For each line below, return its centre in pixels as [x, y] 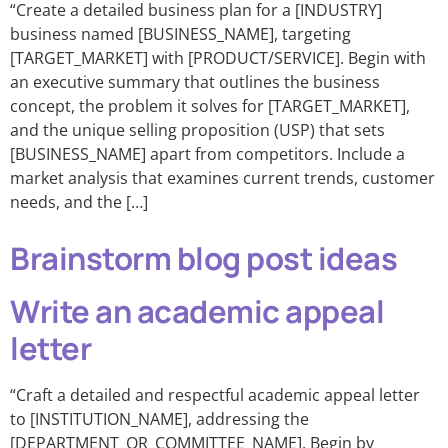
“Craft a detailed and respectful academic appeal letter [215, 395]
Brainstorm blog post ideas [203, 258]
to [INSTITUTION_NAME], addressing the [159, 419]
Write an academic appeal [197, 311]
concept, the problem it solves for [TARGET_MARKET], [210, 106]
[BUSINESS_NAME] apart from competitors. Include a [207, 154]
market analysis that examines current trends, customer [222, 178]
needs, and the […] [79, 202]
